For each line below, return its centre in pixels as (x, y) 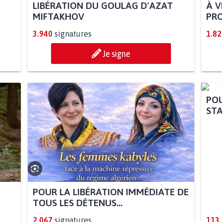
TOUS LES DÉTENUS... (77, 203)
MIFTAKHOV (58, 17)
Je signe (116, 54)
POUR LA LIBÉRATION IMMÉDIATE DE (111, 192)
